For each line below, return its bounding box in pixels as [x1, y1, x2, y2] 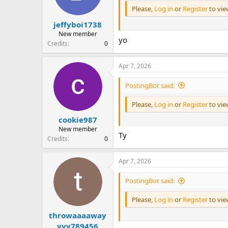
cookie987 [58, 115, 97, 125]
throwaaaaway [49, 210, 106, 220]
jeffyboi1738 [53, 19, 102, 30]
